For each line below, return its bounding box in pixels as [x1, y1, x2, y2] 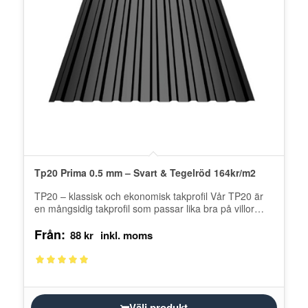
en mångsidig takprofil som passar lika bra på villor [34, 201, 254, 215]
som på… [34, 213, 76, 228]
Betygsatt [34, 262, 73, 276]
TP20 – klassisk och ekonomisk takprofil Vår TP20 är [34, 188, 263, 203]
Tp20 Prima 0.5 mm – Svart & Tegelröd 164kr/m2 [34, 165, 256, 179]
